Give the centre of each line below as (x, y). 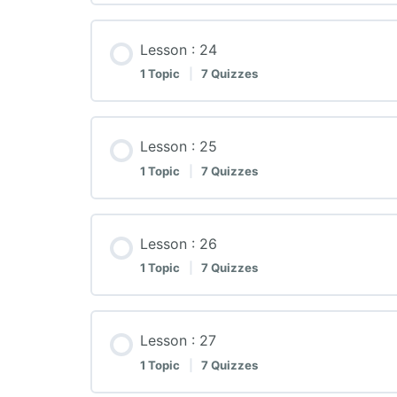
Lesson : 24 (179, 49)
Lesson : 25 (179, 147)
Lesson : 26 (179, 243)
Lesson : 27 (178, 341)
